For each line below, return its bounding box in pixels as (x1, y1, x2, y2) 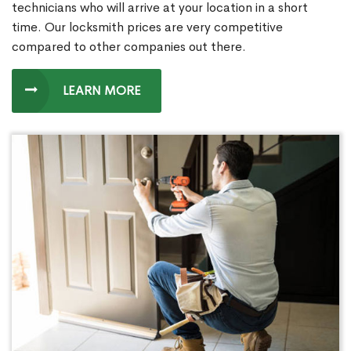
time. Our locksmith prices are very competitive (12, 19, 283, 36)
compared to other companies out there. (12, 38, 246, 56)
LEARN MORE (63, 82, 141, 100)
